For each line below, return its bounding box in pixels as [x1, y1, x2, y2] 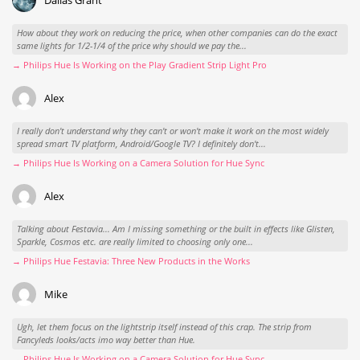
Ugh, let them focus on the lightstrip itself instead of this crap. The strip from [16, 321, 312, 333]
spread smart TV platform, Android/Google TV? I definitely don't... [16, 137, 266, 150]
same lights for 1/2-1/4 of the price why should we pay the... [16, 39, 247, 52]
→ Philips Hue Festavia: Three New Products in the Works [12, 254, 250, 267]
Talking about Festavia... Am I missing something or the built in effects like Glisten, [16, 223, 335, 235]
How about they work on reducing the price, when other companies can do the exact [16, 27, 337, 39]
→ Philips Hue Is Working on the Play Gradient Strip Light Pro [12, 58, 267, 71]
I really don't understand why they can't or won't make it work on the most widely [16, 125, 329, 137]
